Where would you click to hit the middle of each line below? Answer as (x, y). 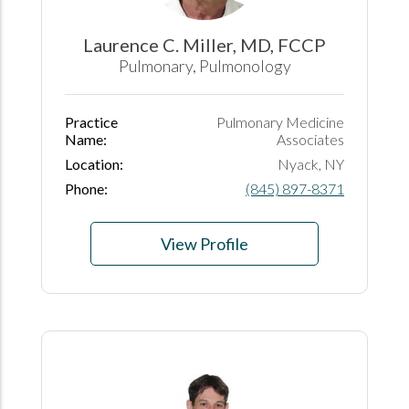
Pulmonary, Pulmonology (204, 65)
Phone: (86, 188)
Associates (310, 139)
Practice (91, 121)
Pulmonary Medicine (280, 121)
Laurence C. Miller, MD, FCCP (204, 44)
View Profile (204, 243)
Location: (94, 163)
